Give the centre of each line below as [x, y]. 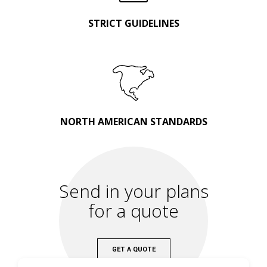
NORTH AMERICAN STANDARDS [133, 122]
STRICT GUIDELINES [133, 24]
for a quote [133, 211]
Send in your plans [133, 191]
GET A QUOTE [133, 250]
